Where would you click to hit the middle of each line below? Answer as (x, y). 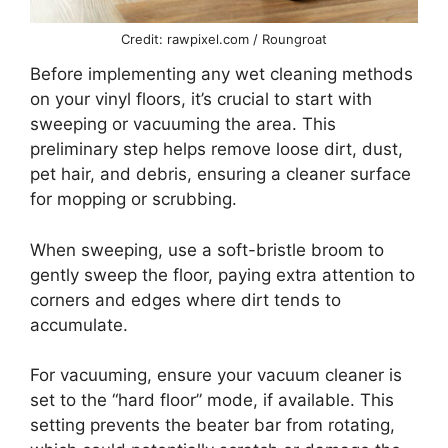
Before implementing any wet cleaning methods (221, 74)
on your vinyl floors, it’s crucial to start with (201, 99)
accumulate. (79, 324)
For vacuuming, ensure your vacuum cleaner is (216, 375)
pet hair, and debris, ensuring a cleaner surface (220, 174)
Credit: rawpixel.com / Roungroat (224, 39)
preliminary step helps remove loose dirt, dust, (216, 149)
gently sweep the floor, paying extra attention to (222, 274)
